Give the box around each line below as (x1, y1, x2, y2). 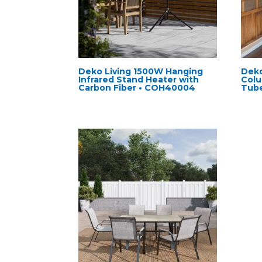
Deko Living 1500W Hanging (78, 66, 204, 77)
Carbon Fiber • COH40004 (78, 82, 196, 94)
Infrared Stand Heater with (78, 74, 199, 85)
